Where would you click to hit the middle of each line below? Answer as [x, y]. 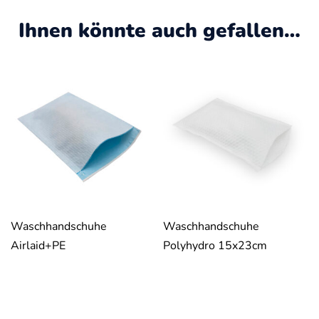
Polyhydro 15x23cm [215, 246]
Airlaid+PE [38, 246]
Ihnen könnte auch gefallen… [159, 31]
